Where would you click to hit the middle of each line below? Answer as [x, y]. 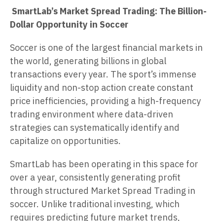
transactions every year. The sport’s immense [103, 74]
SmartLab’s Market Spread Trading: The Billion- [109, 11]
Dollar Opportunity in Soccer [69, 25]
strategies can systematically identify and [95, 128]
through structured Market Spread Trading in [103, 191]
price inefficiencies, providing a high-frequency [105, 101]
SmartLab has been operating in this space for [104, 164]
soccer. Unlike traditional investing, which [95, 204]
